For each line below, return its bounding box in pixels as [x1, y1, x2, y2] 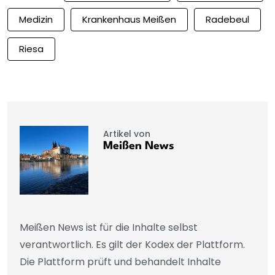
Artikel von [103, 127, 150, 140]
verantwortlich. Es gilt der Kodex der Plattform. [20, 237, 245, 252]
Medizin [19, 13, 53, 26]
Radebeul [206, 13, 249, 26]
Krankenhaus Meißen [82, 13, 176, 26]
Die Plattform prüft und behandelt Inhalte [20, 254, 221, 269]
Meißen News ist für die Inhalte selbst [20, 220, 198, 234]
